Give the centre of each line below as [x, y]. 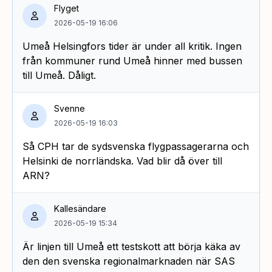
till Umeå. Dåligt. [59, 75]
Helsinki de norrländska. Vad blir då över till [122, 161]
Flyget [66, 8]
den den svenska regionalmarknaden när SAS [129, 261]
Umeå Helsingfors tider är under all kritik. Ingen [132, 46]
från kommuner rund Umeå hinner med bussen [132, 60]
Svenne [70, 108]
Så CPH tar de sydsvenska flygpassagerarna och [136, 146]
